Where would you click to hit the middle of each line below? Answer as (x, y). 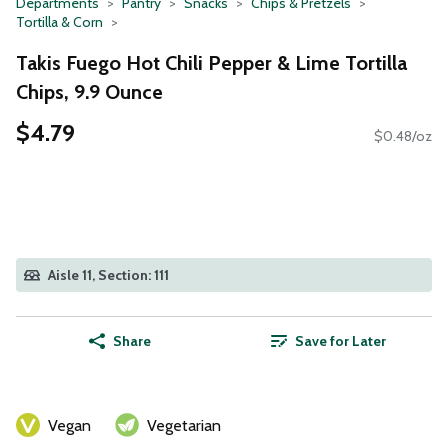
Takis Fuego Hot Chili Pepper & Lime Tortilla (211, 62)
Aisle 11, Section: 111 (108, 275)
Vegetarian (184, 426)
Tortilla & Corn (59, 22)
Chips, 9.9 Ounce (89, 91)
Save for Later (340, 341)
